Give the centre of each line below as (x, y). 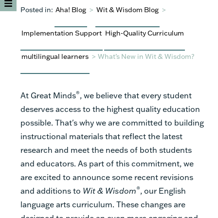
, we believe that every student (136, 95)
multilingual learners (55, 56)
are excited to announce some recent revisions (107, 177)
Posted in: (37, 9)
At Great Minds (48, 95)
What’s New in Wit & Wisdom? (146, 56)
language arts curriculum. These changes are (103, 204)
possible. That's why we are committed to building (112, 122)
